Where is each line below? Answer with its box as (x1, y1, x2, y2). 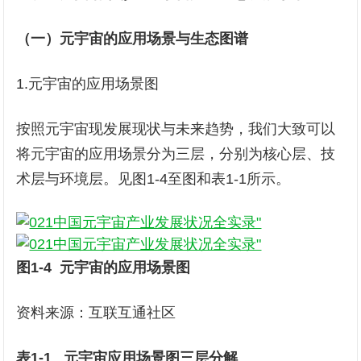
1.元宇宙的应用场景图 (16, 76, 160, 92)
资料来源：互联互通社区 (16, 305, 176, 321)
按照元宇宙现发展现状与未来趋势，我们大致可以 (16, 121, 336, 137)
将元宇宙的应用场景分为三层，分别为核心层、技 (16, 146, 336, 162)
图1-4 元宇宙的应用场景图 (16, 259, 191, 276)
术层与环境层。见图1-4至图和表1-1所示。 (16, 171, 291, 187)
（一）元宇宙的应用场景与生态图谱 (16, 31, 249, 47)
